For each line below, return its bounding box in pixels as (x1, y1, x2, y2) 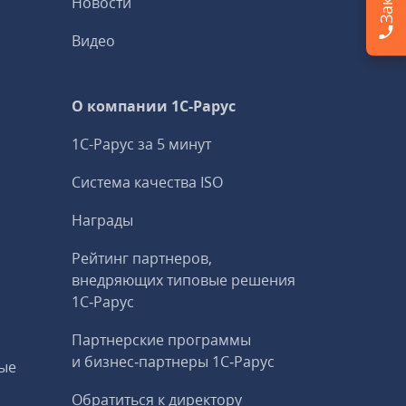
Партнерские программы (72, 330, 252, 350)
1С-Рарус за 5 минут (72, 134, 212, 154)
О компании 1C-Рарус (72, 96, 237, 116)
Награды (72, 210, 134, 230)
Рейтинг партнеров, (72, 248, 213, 268)
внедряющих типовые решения (72, 270, 296, 290)
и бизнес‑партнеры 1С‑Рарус (72, 352, 275, 372)
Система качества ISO (72, 172, 224, 192)
